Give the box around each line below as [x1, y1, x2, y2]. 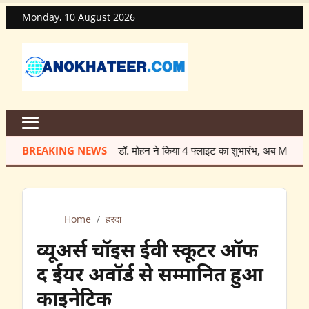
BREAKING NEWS [22, 143, 107, 157]
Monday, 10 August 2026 [22, 10, 135, 23]
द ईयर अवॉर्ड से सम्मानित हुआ [37, 263, 263, 289]
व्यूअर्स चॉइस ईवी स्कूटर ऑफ [37, 239, 258, 265]
